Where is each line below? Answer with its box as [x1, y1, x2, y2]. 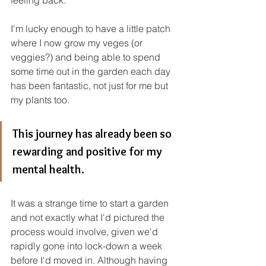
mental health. [12, 162, 84, 176]
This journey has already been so [12, 126, 174, 141]
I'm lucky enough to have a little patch [11, 23, 173, 34]
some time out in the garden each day [11, 65, 173, 77]
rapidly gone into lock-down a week [11, 240, 164, 252]
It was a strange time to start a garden [11, 197, 171, 209]
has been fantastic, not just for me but [11, 80, 170, 91]
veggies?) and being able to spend [11, 51, 163, 63]
